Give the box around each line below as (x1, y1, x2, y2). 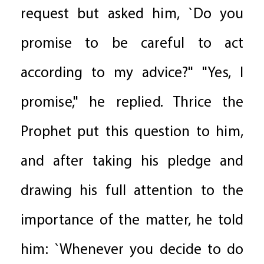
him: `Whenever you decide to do (21, 240, 243, 261)
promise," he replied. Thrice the (21, 93, 243, 114)
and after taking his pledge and (21, 151, 243, 173)
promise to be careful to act (21, 34, 243, 55)
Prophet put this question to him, (21, 122, 243, 143)
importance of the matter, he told (21, 210, 243, 232)
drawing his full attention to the (21, 181, 243, 202)
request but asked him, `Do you (21, 4, 243, 25)
